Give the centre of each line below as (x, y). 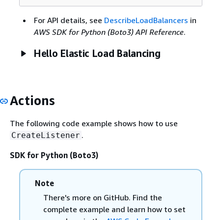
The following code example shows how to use (94, 123)
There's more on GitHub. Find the (102, 197)
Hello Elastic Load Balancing (97, 53)
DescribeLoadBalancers (146, 20)
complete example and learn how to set (114, 209)
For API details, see (69, 20)
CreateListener (46, 135)
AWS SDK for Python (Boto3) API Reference (109, 32)
